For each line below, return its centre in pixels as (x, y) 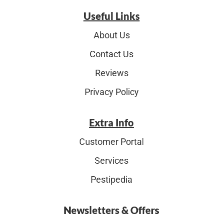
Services (111, 160)
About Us (111, 35)
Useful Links (111, 16)
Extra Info (111, 122)
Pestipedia (111, 179)
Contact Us (111, 54)
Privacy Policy (111, 92)
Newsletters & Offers (111, 210)
